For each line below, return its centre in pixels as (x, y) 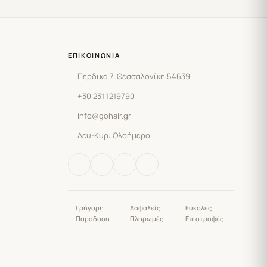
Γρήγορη (90, 208)
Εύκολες (199, 208)
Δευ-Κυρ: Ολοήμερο (114, 136)
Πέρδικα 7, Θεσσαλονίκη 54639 (134, 77)
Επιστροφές (205, 219)
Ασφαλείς (145, 208)
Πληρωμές (146, 219)
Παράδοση (93, 219)
